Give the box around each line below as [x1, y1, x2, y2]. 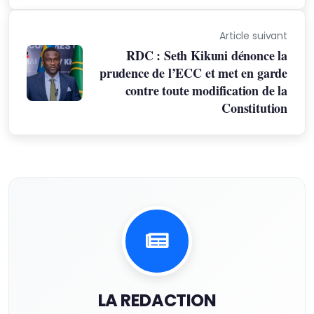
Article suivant [219, 29, 287, 43]
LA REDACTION [97, 289, 217, 313]
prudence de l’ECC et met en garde [99, 64, 287, 83]
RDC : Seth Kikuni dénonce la [126, 46, 287, 65]
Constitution [221, 99, 287, 118]
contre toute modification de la [125, 81, 287, 100]
